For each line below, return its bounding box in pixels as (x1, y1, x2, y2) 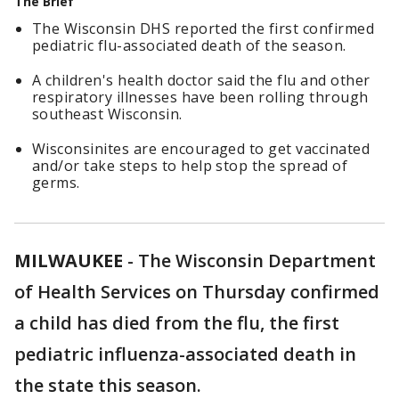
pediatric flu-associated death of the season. (32, 36, 346, 55)
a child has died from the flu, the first (14, 311, 339, 335)
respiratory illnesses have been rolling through (32, 87, 369, 107)
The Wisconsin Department (138, 248, 376, 273)
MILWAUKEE (14, 248, 123, 273)
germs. (32, 173, 80, 192)
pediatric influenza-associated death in (14, 342, 356, 366)
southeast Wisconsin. (32, 104, 183, 124)
